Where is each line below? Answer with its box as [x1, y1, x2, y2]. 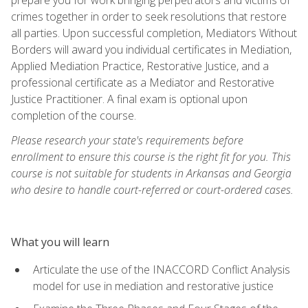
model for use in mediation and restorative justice [33, 278, 274, 294]
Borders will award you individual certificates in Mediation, [11, 41, 291, 57]
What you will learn [11, 234, 109, 250]
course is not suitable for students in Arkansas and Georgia [11, 165, 291, 181]
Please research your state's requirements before [11, 132, 243, 148]
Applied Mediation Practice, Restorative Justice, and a [11, 58, 269, 74]
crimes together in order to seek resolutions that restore [11, 8, 287, 24]
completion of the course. [11, 107, 136, 123]
